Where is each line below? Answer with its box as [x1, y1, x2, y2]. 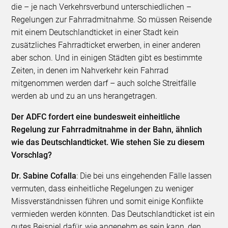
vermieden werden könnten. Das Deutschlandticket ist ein [11, 209, 215, 219]
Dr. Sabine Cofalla [11, 171, 77, 181]
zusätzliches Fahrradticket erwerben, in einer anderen [11, 40, 201, 50]
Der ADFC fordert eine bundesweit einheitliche [11, 112, 181, 122]
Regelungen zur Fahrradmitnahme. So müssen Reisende [11, 15, 212, 25]
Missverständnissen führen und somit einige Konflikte [11, 196, 204, 207]
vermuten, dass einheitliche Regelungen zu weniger [11, 184, 194, 194]
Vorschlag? [11, 150, 52, 160]
